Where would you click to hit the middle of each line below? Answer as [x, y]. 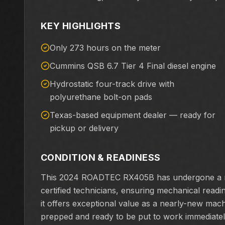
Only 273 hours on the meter [105, 48]
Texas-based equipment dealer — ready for [133, 115]
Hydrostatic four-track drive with [112, 84]
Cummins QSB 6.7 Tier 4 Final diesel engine [133, 66]
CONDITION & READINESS [101, 157]
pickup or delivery [84, 128]
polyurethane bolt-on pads [101, 97]
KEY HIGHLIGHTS [81, 26]
